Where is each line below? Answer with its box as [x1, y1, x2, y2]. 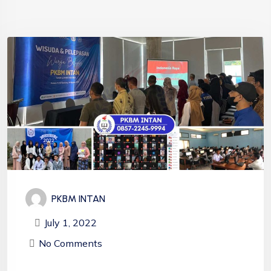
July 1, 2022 [44, 216, 97, 229]
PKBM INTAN [51, 192, 105, 204]
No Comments [38, 237, 102, 249]
